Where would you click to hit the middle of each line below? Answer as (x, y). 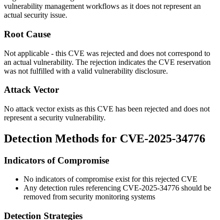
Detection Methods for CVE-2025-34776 (105, 138)
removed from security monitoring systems (89, 197)
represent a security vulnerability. (55, 117)
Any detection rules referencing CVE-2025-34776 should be (117, 188)
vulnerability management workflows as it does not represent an (102, 6)
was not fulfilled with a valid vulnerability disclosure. (86, 71)
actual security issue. (36, 15)
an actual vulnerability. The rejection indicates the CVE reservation (107, 62)
